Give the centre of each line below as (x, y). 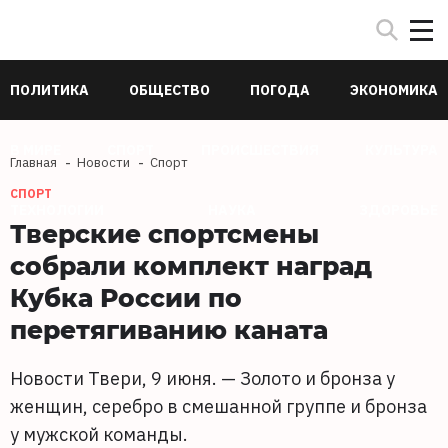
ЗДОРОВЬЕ (398, 210)
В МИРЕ (35, 150)
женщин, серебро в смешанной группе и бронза (218, 406)
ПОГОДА (280, 90)
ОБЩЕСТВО (169, 90)
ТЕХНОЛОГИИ (57, 210)
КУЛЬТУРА (401, 150)
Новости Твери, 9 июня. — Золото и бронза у (202, 378)
